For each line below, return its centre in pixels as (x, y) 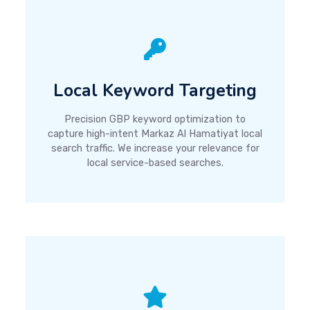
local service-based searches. (155, 163)
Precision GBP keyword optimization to (155, 119)
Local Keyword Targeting (155, 90)
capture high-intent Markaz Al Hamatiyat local (155, 134)
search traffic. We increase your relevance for (155, 148)
